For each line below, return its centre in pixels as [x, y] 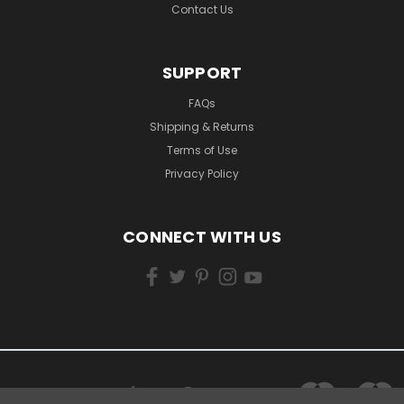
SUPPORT [202, 73]
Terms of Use [202, 151]
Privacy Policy [202, 174]
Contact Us [202, 10]
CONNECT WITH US [202, 237]
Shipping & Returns [202, 127]
